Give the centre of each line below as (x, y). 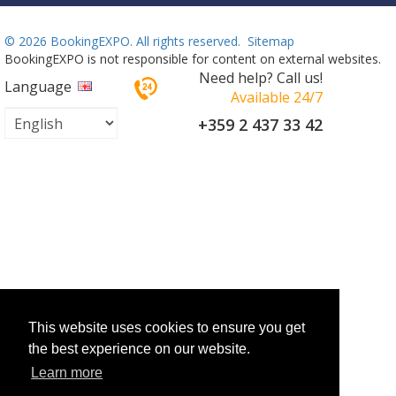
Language (38, 86)
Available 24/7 (276, 97)
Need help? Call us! (260, 77)
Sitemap (271, 41)
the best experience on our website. (139, 349)
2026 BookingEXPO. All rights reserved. (129, 41)
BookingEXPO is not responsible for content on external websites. (193, 58)
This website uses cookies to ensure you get (167, 328)
